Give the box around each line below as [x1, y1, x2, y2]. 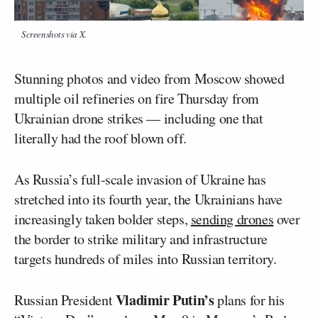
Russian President [14, 290, 116, 310]
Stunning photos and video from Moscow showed [14, 69, 285, 89]
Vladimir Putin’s [115, 290, 214, 311]
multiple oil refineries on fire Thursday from [14, 89, 260, 109]
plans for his [214, 290, 285, 310]
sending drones [190, 209, 274, 229]
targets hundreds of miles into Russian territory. [14, 249, 277, 269]
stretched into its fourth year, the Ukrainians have [14, 190, 283, 209]
